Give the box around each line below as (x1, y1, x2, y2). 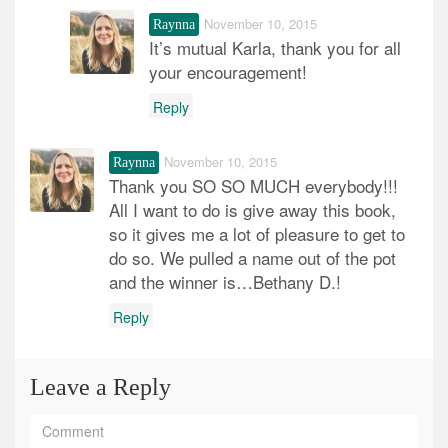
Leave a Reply (30, 374, 171, 401)
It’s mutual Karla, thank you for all (149, 35, 401, 61)
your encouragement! (149, 59, 307, 85)
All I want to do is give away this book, (109, 197, 396, 223)
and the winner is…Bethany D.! (109, 269, 341, 295)
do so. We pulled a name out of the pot (109, 245, 396, 271)
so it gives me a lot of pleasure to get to (109, 221, 405, 247)
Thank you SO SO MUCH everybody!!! (109, 173, 398, 199)
